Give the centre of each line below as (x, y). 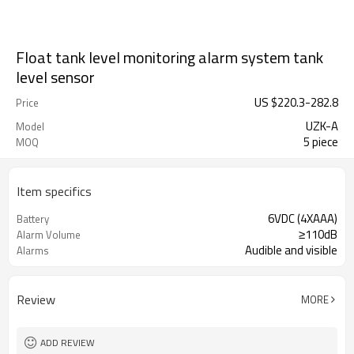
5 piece (321, 142)
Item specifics (54, 191)
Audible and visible (291, 250)
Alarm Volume (49, 235)
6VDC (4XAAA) (303, 218)
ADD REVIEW (68, 343)
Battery (33, 219)
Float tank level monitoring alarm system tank (169, 57)
